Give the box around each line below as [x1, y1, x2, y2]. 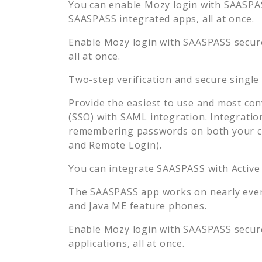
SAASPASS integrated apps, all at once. [68, 12, 254, 25]
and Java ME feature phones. [68, 199, 207, 212]
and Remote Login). [68, 138, 162, 151]
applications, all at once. [68, 236, 185, 250]
